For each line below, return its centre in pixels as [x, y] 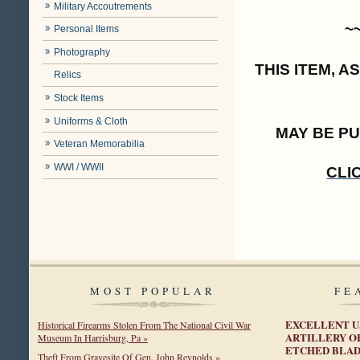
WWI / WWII [79, 167]
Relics [68, 75]
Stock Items [79, 98]
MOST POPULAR [153, 291]
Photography [82, 52]
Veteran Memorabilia [100, 144]
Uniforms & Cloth [91, 121]
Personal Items [87, 29]
